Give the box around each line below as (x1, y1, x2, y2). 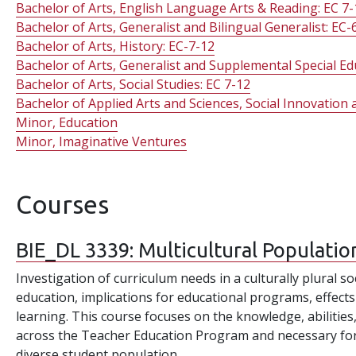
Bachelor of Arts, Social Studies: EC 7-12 (16, 75, 251, 93)
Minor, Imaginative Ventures (16, 133, 188, 150)
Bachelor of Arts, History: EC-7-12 (16, 37, 215, 55)
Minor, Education (16, 114, 118, 131)
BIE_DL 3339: (16, 238, 139, 261)
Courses (16, 190, 110, 219)
